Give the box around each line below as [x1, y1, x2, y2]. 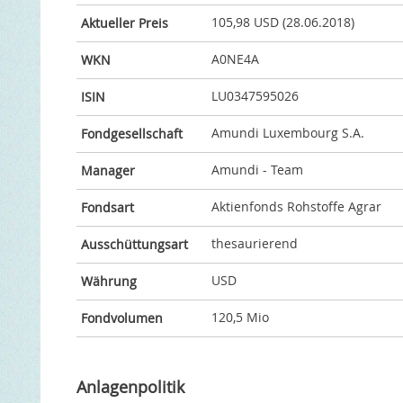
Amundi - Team [210, 161, 303, 179]
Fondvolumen [80, 309, 163, 327]
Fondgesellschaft [80, 125, 183, 142]
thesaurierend [210, 235, 298, 253]
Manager [80, 162, 135, 179]
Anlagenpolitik [76, 376, 184, 398]
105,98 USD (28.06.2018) [210, 13, 354, 31]
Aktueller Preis [80, 14, 168, 31]
